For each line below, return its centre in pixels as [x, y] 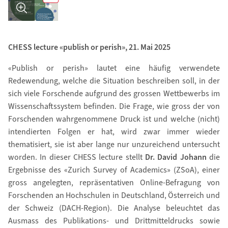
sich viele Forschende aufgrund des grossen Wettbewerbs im [114, 94]
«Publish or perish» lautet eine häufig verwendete [114, 68]
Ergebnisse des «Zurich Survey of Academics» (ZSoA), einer [114, 170]
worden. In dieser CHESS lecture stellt [77, 157]
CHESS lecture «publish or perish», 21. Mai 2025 [89, 47]
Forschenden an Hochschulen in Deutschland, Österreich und [114, 195]
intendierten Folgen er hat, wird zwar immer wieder [114, 132]
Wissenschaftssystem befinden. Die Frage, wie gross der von [114, 106]
